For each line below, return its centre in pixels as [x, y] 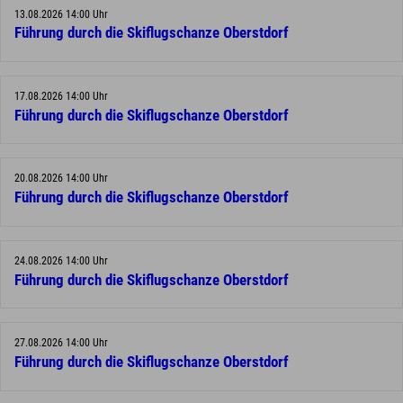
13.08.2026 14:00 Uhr [61, 14]
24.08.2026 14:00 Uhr [61, 260]
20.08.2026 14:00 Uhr [61, 179]
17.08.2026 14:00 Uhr [61, 96]
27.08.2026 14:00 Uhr [61, 343]
